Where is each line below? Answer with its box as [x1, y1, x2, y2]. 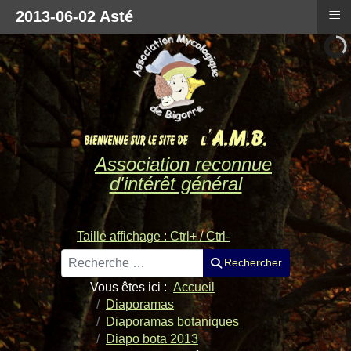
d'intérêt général [109, 172, 242, 194]
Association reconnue [95, 153, 272, 175]
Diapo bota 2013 [106, 331, 198, 346]
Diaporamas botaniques [106, 314, 239, 328]
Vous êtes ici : [90, 280, 173, 294]
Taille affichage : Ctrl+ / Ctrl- [77, 229, 230, 243]
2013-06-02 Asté [16, 8, 133, 25]
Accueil [173, 280, 215, 294]
